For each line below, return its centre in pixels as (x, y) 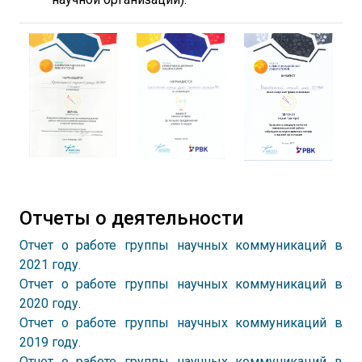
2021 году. (50, 265)
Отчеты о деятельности (131, 218)
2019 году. (50, 342)
